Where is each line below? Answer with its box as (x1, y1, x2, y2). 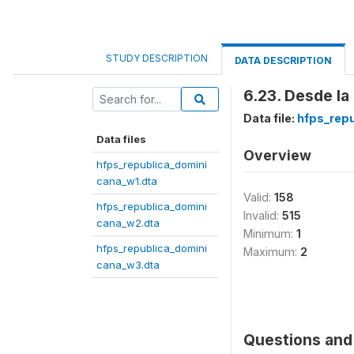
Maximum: (243, 245, 300, 258)
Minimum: (243, 227, 296, 240)
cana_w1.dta (96, 175, 157, 187)
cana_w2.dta (96, 217, 160, 229)
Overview (243, 147, 311, 164)
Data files (96, 133, 146, 145)
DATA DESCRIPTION (235, 55, 332, 66)
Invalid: (243, 209, 282, 222)
